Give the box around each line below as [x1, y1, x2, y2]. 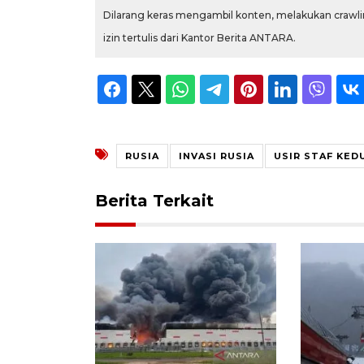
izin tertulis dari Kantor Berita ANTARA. [103, 31, 296, 44]
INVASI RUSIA [179, 149, 254, 162]
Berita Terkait [95, 190, 214, 210]
